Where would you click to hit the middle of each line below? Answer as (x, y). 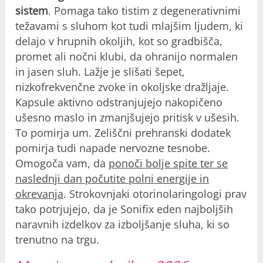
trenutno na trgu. (58, 239)
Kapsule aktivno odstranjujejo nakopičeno (119, 102)
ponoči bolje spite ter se (168, 163)
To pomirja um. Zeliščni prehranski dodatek (123, 132)
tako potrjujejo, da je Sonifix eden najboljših (124, 209)
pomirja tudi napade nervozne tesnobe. (113, 148)
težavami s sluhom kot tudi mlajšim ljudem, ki (129, 26)
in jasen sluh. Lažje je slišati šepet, (100, 71)
